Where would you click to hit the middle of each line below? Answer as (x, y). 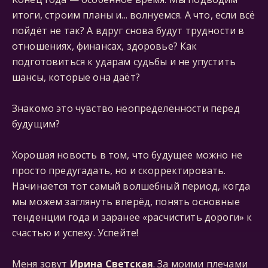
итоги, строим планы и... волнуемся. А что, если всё (134, 15)
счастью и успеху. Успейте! (75, 233)
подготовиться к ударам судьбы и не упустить (124, 62)
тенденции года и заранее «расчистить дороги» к (132, 217)
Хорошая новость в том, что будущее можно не (127, 155)
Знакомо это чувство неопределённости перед (126, 108)
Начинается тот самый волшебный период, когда (131, 186)
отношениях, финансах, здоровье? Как (105, 46)
